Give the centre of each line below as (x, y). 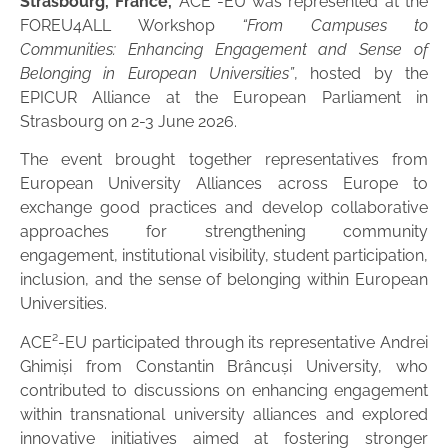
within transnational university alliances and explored (224, 414)
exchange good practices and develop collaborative (224, 208)
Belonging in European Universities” (157, 73)
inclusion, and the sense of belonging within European (224, 280)
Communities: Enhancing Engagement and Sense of (224, 49)
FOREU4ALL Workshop (131, 25)
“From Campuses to (335, 25)
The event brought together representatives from (224, 160)
